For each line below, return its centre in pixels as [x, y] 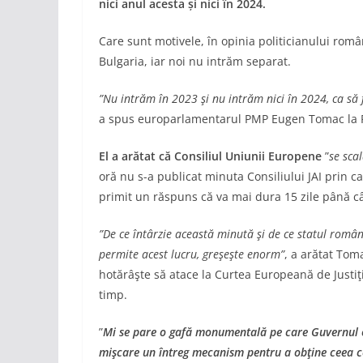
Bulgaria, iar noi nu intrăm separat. [195, 62]
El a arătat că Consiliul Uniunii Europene [210, 156]
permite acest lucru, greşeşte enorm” [192, 254]
